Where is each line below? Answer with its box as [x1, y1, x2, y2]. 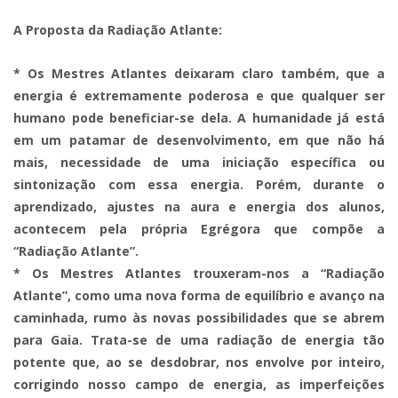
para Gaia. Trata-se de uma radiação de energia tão [13, 331, 385, 348]
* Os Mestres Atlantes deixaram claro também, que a [13, 65, 385, 82]
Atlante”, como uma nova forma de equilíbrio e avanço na [13, 287, 385, 304]
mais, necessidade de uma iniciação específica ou [13, 154, 385, 171]
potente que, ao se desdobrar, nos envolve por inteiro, [13, 354, 385, 370]
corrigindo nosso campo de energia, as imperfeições [13, 376, 385, 393]
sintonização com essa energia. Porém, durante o [13, 176, 385, 193]
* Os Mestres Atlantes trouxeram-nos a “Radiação [13, 265, 385, 282]
